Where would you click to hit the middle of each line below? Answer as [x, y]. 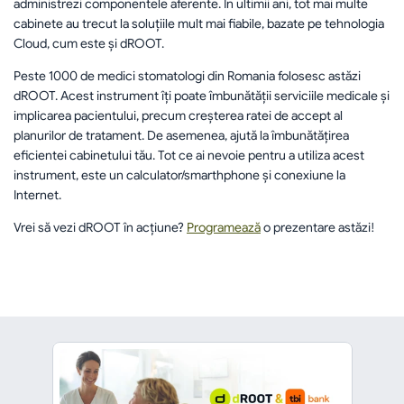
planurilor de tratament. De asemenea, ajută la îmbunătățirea [181, 135]
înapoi [209, 257]
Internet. [37, 195]
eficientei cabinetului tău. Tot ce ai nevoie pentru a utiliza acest [189, 155]
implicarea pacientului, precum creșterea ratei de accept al [178, 115]
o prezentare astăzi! [318, 227]
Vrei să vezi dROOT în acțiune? [100, 227]
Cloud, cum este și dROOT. [89, 43]
